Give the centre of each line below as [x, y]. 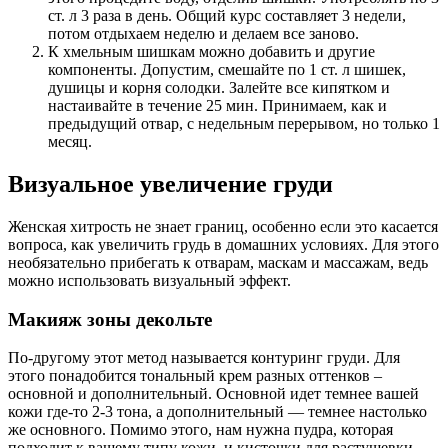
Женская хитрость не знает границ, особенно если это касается [223, 226]
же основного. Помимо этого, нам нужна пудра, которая [200, 430]
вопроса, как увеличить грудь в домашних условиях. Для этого [223, 244]
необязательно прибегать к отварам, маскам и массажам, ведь [218, 262]
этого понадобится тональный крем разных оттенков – [195, 376]
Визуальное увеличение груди [170, 184]
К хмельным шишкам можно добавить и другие [211, 52]
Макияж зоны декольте [110, 319]
